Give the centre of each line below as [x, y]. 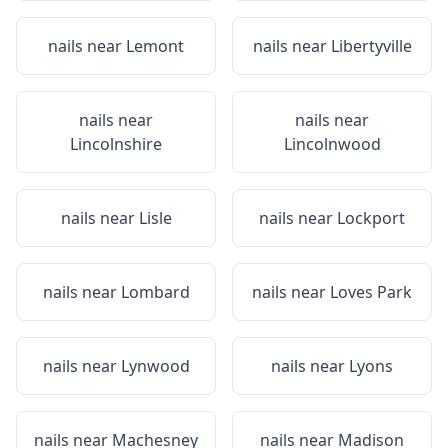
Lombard [155, 292]
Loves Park [371, 292]
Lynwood [155, 366]
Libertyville [371, 46]
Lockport [371, 218]
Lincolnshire [116, 144]
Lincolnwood [332, 144]
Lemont [155, 46]
